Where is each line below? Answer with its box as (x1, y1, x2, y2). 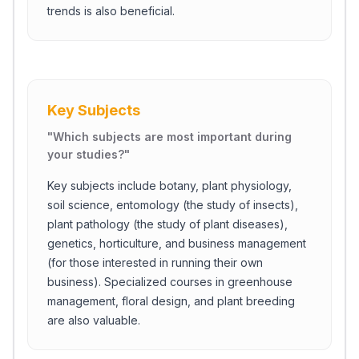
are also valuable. (47, 313, 140, 327)
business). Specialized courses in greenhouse (47, 275, 292, 288)
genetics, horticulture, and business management (47, 236, 306, 250)
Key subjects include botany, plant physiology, (47, 179, 292, 192)
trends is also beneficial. (47, 4, 175, 18)
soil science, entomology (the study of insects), (47, 198, 298, 212)
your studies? (47, 147, 124, 161)
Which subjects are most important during (53, 130, 292, 143)
